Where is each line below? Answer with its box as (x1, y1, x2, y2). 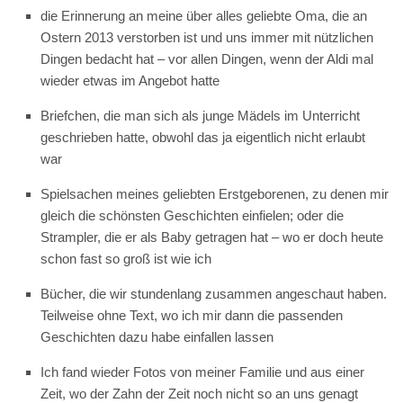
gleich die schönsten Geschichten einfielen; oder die (40, 208, 344, 223)
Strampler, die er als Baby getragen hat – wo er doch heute (40, 229, 383, 245)
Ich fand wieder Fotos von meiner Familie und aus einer (40, 364, 364, 380)
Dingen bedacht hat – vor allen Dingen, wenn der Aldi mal (40, 51, 373, 67)
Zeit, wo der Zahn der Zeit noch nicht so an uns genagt (40, 386, 358, 401)
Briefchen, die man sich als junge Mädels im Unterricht (40, 108, 360, 123)
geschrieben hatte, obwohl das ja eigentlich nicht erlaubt (40, 130, 365, 145)
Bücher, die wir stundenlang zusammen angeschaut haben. (40, 286, 387, 301)
